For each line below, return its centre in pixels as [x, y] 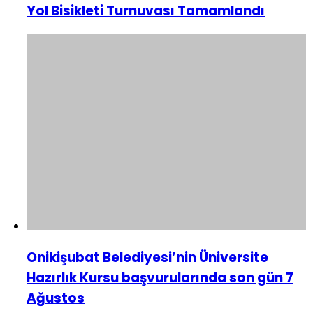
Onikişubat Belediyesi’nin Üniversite [147, 258]
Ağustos [56, 298]
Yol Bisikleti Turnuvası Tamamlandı [146, 11]
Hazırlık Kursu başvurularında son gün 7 [160, 278]
